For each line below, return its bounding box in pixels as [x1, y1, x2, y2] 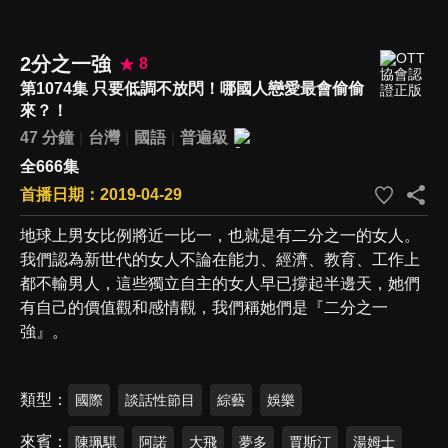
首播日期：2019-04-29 [20, 185, 182, 203]
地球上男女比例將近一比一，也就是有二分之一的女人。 [20, 226, 420, 244]
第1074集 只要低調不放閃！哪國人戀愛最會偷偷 [20, 79, 364, 97]
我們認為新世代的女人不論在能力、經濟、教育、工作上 [20, 250, 420, 268]
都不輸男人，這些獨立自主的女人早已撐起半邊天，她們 [20, 274, 420, 292]
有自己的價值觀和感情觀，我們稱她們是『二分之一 [20, 298, 388, 316]
